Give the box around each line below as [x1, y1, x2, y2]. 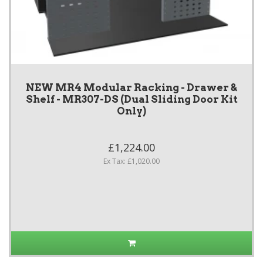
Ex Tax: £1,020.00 [103, 156, 160, 167]
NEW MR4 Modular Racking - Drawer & [26, 82, 237, 94]
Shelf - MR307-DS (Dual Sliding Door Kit [25, 93, 238, 106]
